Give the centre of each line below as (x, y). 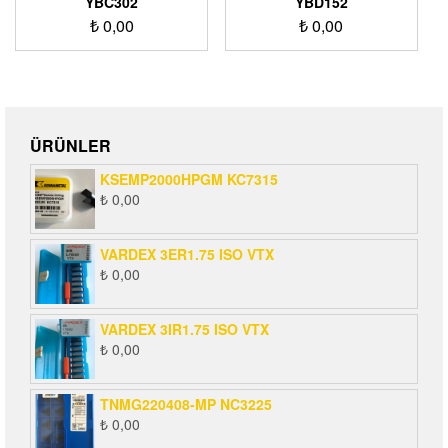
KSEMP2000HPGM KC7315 (189, 179)
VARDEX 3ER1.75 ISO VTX (187, 254)
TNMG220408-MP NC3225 (186, 404)
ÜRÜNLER (70, 146)
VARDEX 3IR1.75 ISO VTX (184, 329)
